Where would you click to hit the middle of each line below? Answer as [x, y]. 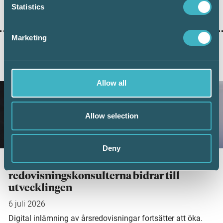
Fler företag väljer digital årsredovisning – [108, 164]
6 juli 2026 [27, 204]
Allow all [111, 83]
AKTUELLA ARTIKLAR [52, 67]
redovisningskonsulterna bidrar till [94, 176]
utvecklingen [40, 188]
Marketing [29, 38]
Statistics [28, 7]
